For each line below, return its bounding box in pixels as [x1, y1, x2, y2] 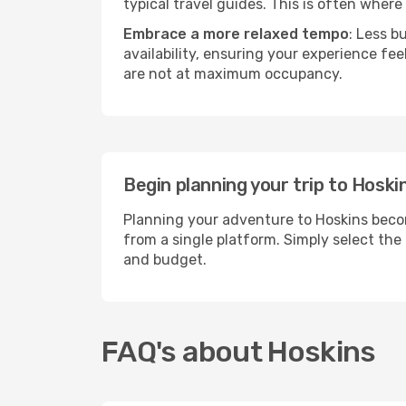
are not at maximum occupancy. [123, 65, 343, 82]
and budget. [123, 251, 207, 268]
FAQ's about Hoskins [101, 334, 376, 369]
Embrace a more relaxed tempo [123, 25, 349, 43]
